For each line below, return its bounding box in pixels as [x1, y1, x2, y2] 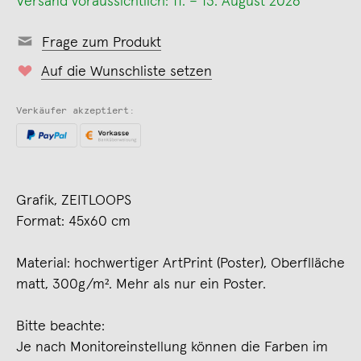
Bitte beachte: [16, 319, 105, 334]
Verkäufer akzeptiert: [16, 106, 135, 116]
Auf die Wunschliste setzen [41, 64, 212, 79]
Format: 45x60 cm [16, 214, 131, 230]
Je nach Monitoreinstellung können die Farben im [16, 340, 328, 355]
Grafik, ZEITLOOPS [16, 193, 131, 209]
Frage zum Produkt [42, 35, 161, 50]
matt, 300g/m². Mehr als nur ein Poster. [16, 277, 266, 293]
